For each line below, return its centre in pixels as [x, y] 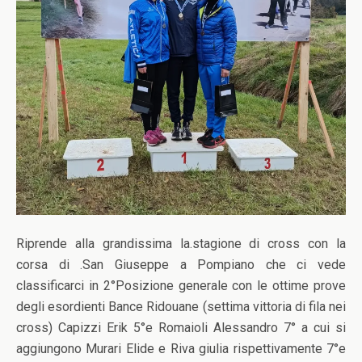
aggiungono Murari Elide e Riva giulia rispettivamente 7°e [181, 349]
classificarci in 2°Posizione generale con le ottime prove [181, 286]
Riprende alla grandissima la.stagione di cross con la [181, 244]
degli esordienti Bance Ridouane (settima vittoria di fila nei [181, 307]
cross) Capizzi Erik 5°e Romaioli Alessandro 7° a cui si [181, 328]
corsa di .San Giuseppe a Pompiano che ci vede [181, 265]
